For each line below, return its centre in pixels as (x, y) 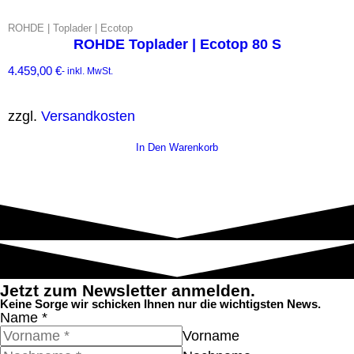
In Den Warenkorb (177, 148)
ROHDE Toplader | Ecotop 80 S (177, 45)
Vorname (211, 335)
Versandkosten (88, 117)
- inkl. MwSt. (87, 71)
